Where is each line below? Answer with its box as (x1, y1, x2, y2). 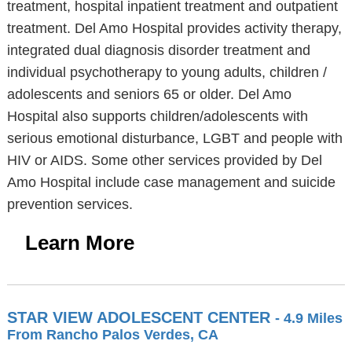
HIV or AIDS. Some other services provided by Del (6, 152, 322, 168)
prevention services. (6, 196, 133, 212)
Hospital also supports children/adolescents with (6, 108, 308, 124)
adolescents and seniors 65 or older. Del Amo (6, 86, 291, 102)
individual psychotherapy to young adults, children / (6, 64, 327, 80)
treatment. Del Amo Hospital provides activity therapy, (6, 20, 342, 36)
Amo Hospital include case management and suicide (6, 174, 335, 190)
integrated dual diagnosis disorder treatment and (6, 42, 310, 58)
